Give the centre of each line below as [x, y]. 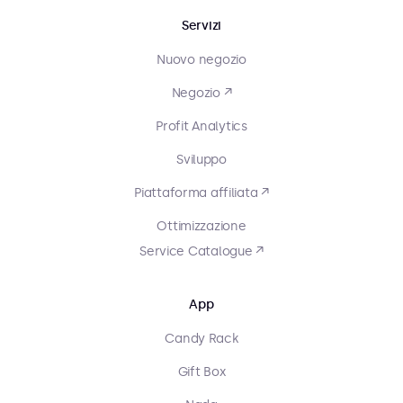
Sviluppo [201, 160]
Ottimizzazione [201, 226]
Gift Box [201, 372]
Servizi [201, 26]
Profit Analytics [201, 126]
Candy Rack [201, 339]
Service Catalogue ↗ [201, 251]
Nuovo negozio [201, 60]
